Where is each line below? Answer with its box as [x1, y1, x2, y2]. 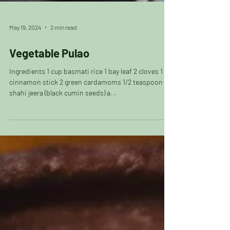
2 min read [50, 41, 76, 48]
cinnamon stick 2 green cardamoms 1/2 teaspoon [9, 94, 163, 103]
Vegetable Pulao [9, 63, 89, 76]
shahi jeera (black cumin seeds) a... [9, 105, 117, 114]
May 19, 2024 [9, 41, 41, 48]
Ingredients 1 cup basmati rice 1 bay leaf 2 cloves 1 [9, 84, 163, 92]
